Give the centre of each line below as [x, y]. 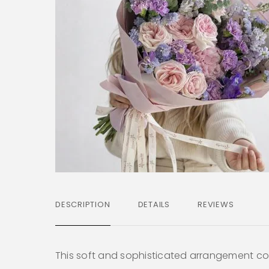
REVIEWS [216, 204]
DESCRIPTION [83, 204]
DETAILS [154, 204]
